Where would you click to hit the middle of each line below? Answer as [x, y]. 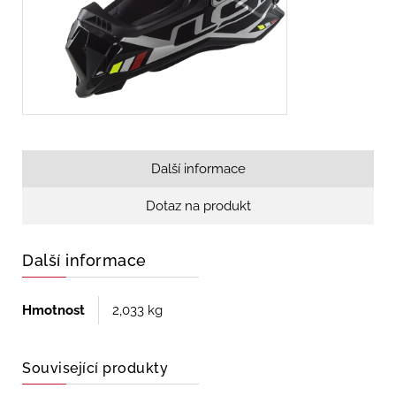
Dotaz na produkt [198, 206]
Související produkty [95, 369]
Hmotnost [53, 311]
